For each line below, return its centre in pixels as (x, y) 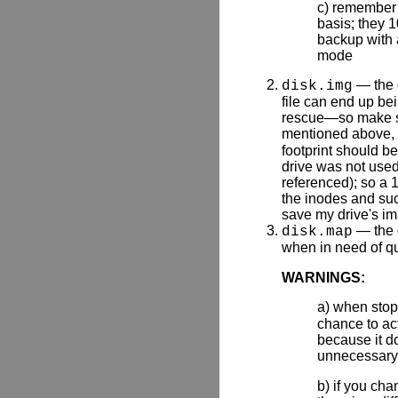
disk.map (317, 232)
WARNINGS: (323, 277)
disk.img (317, 87)
